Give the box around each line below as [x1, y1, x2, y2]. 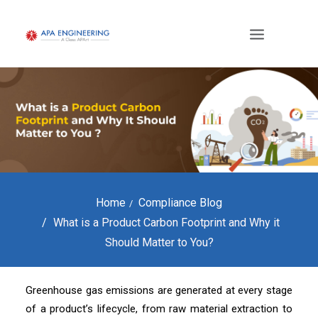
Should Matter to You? [104, 236, 214, 249]
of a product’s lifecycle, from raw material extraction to [26, 302, 292, 315]
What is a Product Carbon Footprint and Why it [53, 216, 280, 229]
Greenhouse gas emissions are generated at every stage [26, 284, 292, 297]
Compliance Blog [138, 196, 222, 209]
